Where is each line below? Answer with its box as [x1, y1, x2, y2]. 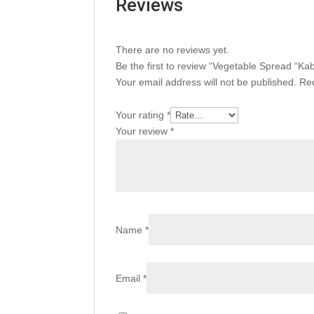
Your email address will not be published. [116, 76, 297, 88]
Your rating [116, 109, 168, 121]
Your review [116, 125, 171, 137]
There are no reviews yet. [116, 43, 230, 55]
